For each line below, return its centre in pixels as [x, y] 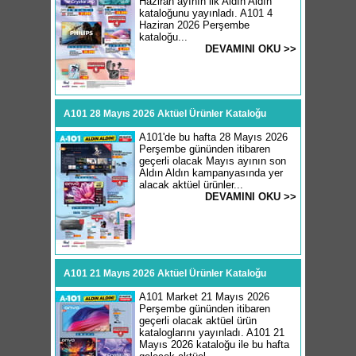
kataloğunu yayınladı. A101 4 [206, 13]
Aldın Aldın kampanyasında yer [211, 173]
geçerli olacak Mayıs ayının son [213, 161]
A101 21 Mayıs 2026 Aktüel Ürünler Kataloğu [165, 273]
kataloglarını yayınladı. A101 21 [212, 333]
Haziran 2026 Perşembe [194, 25]
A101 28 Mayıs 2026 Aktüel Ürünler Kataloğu [165, 114]
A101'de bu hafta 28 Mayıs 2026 [213, 137]
